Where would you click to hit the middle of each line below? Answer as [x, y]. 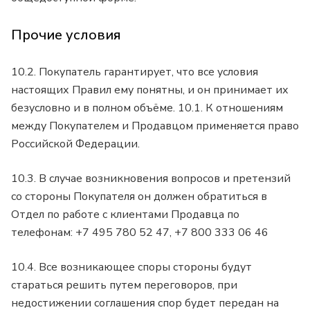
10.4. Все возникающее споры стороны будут [131, 267]
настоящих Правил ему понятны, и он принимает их [150, 90]
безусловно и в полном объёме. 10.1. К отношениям [147, 108]
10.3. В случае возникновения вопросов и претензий [151, 178]
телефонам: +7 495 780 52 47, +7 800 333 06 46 [140, 232]
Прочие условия [66, 35]
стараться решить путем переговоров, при [124, 285]
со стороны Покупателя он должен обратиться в [139, 196]
